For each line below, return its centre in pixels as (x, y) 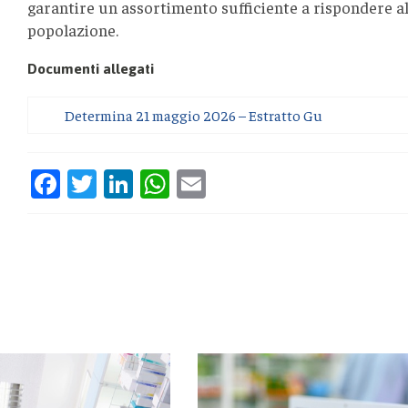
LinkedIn (182, 184)
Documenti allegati (91, 68)
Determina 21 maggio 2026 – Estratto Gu (194, 114)
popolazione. (73, 29)
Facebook (116, 184)
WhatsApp (228, 184)
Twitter (136, 184)
